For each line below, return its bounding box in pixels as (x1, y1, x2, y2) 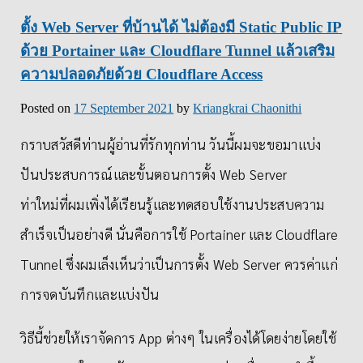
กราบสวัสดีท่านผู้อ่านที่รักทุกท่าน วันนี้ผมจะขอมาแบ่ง (20, 135, 322, 153)
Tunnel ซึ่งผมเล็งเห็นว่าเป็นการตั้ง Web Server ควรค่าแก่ (20, 254, 339, 273)
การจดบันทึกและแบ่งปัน (20, 284, 160, 303)
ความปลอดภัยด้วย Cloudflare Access (20, 66, 263, 83)
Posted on (20, 100, 75, 115)
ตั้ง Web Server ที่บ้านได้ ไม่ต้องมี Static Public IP (20, 19, 343, 36)
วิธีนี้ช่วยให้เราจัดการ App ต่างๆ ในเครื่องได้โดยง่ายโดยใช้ (20, 328, 337, 347)
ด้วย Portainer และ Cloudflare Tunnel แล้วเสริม (20, 42, 335, 60)
